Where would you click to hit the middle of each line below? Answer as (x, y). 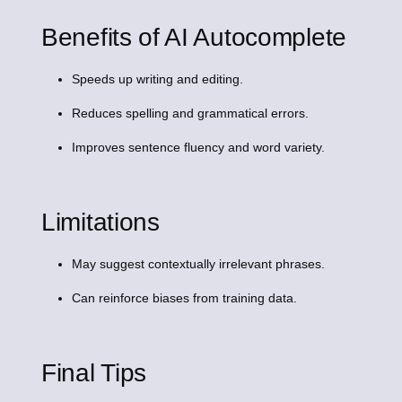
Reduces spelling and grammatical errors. (190, 114)
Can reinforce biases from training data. (184, 298)
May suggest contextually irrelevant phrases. (198, 264)
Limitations (100, 223)
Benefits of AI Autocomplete (194, 38)
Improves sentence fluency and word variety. (198, 148)
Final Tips (94, 373)
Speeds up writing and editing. (157, 79)
